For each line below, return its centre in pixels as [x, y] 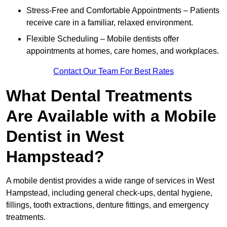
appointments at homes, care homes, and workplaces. [123, 51]
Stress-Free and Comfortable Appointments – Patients [123, 11]
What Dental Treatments [99, 96]
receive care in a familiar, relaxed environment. [110, 23]
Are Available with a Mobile [111, 116]
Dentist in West [65, 137]
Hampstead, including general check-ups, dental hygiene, [109, 193]
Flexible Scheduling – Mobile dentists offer [103, 39]
